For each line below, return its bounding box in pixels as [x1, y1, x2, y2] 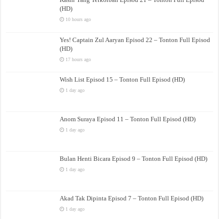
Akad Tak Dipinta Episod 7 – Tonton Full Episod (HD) [60, 195, 204, 202]
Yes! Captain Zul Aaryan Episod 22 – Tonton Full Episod [60, 36, 211, 44]
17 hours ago [66, 56, 91, 62]
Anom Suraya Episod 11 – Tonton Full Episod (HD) [60, 115, 196, 123]
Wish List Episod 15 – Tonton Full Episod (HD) [60, 75, 185, 83]
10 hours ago [66, 17, 91, 22]
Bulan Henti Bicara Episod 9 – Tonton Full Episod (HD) [60, 155, 208, 163]
